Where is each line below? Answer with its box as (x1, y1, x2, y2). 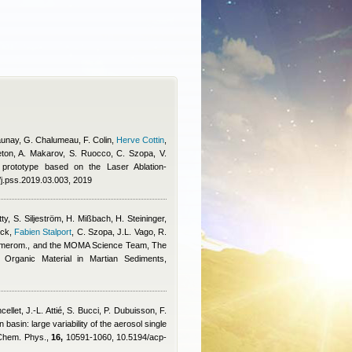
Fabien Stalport (14, 227, 72, 236)
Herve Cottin (115, 135, 165, 145)
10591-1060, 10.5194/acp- (63, 332, 167, 342)
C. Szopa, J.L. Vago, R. (76, 227, 167, 236)
